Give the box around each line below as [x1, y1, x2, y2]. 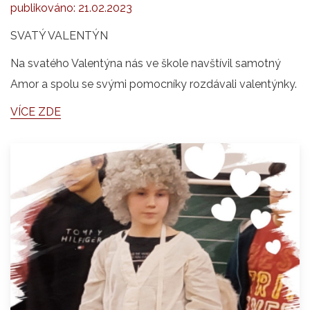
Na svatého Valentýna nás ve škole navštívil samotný [10, 57, 281, 70]
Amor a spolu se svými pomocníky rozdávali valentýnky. [10, 77, 297, 91]
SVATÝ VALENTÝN [10, 29, 108, 42]
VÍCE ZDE [10, 105, 61, 118]
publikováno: [10, 1, 78, 15]
